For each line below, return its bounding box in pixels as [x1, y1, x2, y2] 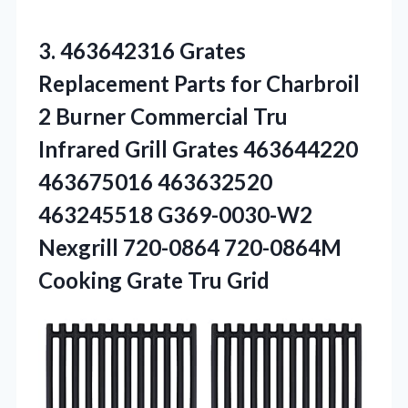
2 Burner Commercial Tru [38, 103, 288, 130]
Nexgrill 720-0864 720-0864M [38, 234, 342, 261]
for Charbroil [226, 70, 360, 97]
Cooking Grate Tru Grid [38, 267, 270, 294]
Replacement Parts [38, 70, 226, 97]
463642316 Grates [60, 37, 246, 65]
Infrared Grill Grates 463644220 [38, 136, 358, 163]
